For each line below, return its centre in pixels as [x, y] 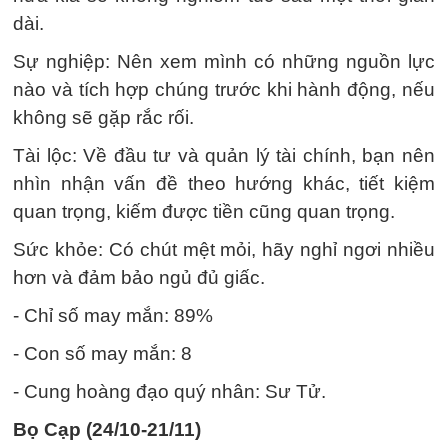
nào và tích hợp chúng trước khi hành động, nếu [224, 90]
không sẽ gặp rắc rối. [103, 118]
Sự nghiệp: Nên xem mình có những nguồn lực [224, 62]
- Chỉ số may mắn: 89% [113, 316]
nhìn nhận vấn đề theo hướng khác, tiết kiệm [224, 184]
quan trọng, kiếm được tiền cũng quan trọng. [204, 212]
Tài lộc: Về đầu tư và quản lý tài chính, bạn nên [224, 156]
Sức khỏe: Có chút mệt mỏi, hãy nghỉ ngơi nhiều [224, 250]
